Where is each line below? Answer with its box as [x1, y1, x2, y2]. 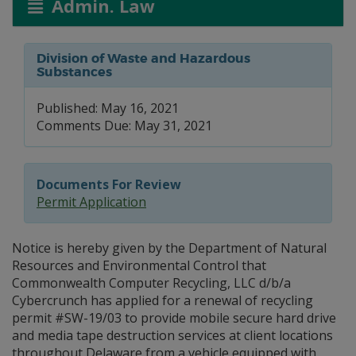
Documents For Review [37, 176, 181, 193]
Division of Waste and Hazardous [37, 50, 250, 67]
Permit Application [37, 193, 146, 211]
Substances [37, 64, 112, 80]
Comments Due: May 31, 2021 [37, 117, 212, 134]
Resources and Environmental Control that [12, 257, 266, 274]
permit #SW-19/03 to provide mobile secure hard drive [12, 309, 336, 327]
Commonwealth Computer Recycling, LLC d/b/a [12, 274, 291, 292]
